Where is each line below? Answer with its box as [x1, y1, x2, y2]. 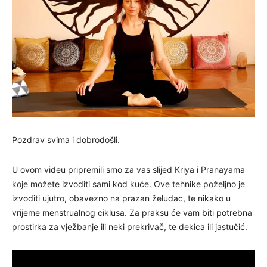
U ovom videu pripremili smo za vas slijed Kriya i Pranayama [12, 164, 245, 175]
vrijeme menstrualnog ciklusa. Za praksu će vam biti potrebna [12, 207, 252, 218]
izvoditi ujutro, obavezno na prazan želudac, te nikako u [12, 193, 231, 203]
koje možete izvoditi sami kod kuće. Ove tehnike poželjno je [12, 178, 245, 189]
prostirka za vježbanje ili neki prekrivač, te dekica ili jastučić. [12, 221, 247, 232]
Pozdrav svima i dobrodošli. [12, 134, 120, 145]
